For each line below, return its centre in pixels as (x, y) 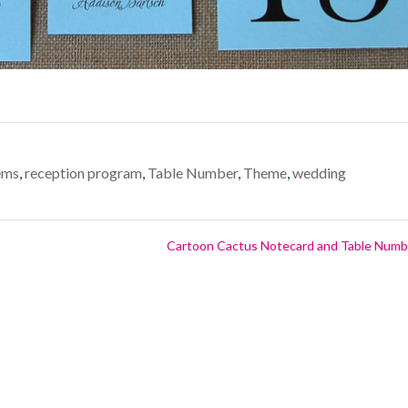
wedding (320, 173)
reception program (84, 173)
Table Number (193, 173)
